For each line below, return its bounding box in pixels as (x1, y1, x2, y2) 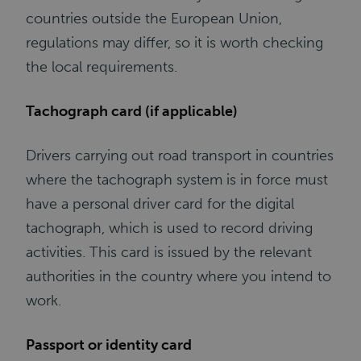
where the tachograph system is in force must (26, 171, 329, 189)
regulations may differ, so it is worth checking (26, 34, 324, 52)
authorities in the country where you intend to (26, 268, 332, 285)
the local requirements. (26, 58, 178, 76)
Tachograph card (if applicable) (26, 102, 242, 120)
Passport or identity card (26, 336, 196, 354)
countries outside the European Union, (26, 10, 283, 27)
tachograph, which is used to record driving (26, 219, 313, 237)
